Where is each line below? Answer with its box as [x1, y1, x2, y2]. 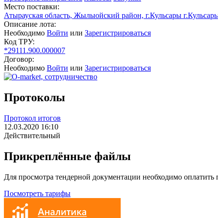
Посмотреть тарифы [4, 189, 71, 198]
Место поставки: [4, 2, 59, 11]
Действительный [4, 131, 60, 140]
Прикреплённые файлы [4, 149, 131, 163]
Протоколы [4, 91, 65, 104]
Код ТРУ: [4, 37, 35, 46]
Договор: [4, 55, 34, 64]
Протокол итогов [4, 114, 61, 123]
